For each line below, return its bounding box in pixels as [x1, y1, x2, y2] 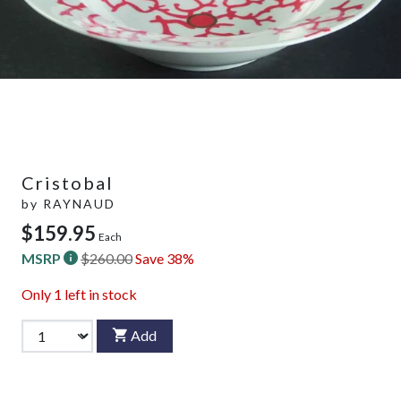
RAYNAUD [43, 195, 115, 211]
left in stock [62, 285, 137, 303]
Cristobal [21, 171, 114, 193]
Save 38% [135, 249, 194, 267]
